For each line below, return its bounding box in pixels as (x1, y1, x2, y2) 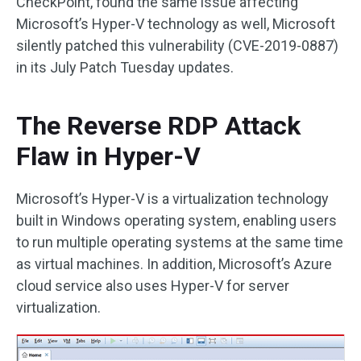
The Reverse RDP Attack (16, 110, 301, 141)
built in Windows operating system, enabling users (16, 212, 337, 229)
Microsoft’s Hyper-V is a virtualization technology (16, 190, 329, 207)
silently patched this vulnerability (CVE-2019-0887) (16, 37, 338, 54)
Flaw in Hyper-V (16, 141, 201, 172)
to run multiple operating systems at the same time (16, 234, 343, 251)
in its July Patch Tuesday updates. (16, 59, 234, 76)
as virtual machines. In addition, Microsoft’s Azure (16, 255, 332, 272)
